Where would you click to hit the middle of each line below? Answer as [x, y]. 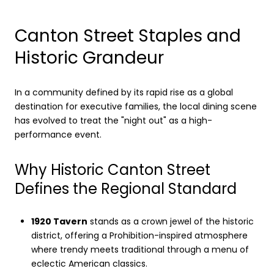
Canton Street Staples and [128, 36]
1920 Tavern [59, 221]
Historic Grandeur [89, 58]
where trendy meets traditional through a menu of [140, 249]
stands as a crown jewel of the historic [170, 221]
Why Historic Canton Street [113, 169]
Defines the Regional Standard [126, 188]
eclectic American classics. [89, 263]
